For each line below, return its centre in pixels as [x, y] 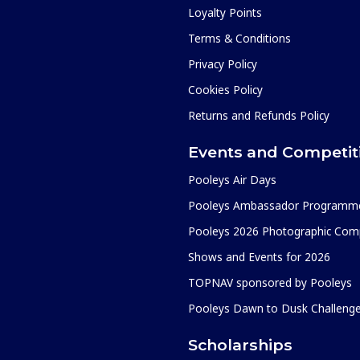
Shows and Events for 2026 [259, 256]
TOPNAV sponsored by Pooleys [270, 282]
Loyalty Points [225, 12]
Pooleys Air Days [232, 179]
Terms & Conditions [239, 38]
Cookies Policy [225, 89]
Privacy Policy [223, 63]
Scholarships [240, 344]
